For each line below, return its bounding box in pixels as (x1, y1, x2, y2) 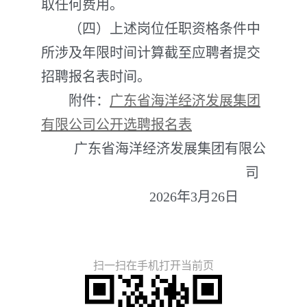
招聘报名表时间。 (41, 69, 151, 84)
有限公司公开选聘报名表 (41, 117, 192, 132)
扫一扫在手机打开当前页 (93, 260, 214, 271)
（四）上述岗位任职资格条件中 (41, 21, 260, 36)
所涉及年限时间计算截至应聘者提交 (41, 45, 260, 60)
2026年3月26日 (122, 189, 266, 204)
